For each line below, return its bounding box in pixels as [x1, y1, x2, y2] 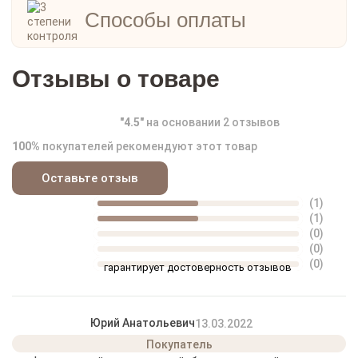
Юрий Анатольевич [90, 316, 195, 329]
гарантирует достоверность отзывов [104, 261, 292, 273]
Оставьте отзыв [42, 171, 138, 185]
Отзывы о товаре [12, 66, 220, 92]
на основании [144, 116, 223, 129]
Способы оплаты [85, 8, 246, 32]
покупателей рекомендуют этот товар [40, 140, 257, 153]
